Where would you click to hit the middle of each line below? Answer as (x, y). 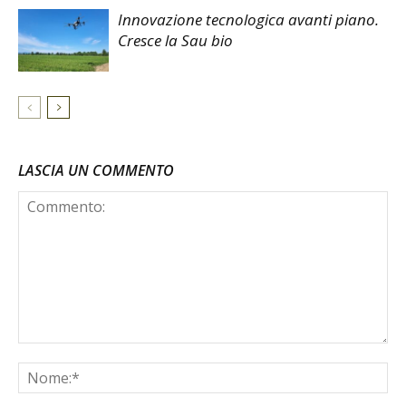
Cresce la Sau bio (175, 40)
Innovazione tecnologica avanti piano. (248, 19)
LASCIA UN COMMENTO (96, 170)
